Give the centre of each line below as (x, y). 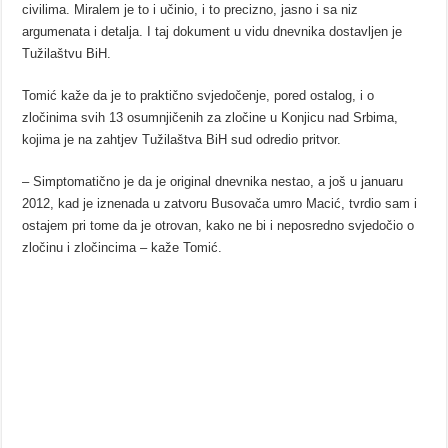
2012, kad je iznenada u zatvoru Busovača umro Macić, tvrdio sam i (220, 203)
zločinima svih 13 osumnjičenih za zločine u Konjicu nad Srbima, (210, 117)
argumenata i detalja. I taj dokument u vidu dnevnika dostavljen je (212, 31)
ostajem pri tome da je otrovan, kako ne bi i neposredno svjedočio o (218, 225)
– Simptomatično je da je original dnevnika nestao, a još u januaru (213, 181)
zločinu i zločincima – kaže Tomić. (122, 247)
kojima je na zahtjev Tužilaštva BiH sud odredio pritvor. (182, 139)
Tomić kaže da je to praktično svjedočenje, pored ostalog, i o (198, 95)
